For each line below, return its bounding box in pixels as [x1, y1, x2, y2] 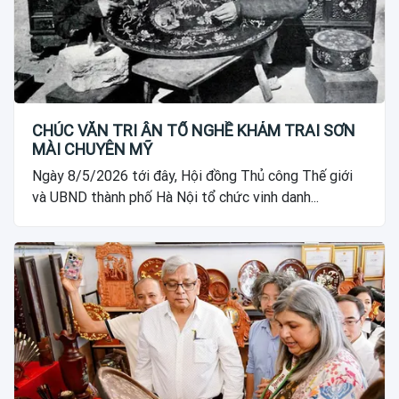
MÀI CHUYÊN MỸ [32, 139, 152, 159]
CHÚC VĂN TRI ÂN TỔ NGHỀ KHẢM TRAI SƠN [32, 120, 355, 140]
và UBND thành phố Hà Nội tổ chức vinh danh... [32, 188, 319, 206]
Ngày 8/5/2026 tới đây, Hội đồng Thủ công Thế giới [32, 167, 353, 184]
